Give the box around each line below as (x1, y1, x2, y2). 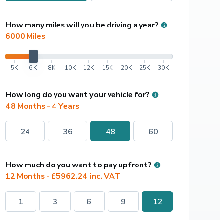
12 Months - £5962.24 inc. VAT (5, 171, 120, 181)
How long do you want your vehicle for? (5, 89, 150, 100)
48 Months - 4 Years (5, 101, 80, 111)
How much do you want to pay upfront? (5, 160, 152, 170)
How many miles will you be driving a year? (5, 20, 159, 30)
